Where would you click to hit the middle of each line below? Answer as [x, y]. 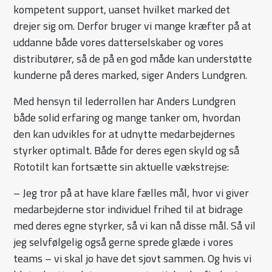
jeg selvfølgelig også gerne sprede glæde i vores [124, 242]
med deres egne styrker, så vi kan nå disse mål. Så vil [135, 226]
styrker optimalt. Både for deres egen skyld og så [127, 151]
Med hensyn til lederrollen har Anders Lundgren [125, 101]
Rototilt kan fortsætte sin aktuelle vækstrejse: [121, 167]
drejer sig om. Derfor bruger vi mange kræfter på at [133, 26]
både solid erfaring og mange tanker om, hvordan [127, 118]
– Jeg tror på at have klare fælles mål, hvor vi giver [131, 193]
